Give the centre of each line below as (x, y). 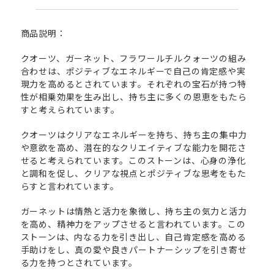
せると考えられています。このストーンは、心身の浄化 (133, 160)
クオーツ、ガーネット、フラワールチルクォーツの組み (133, 58)
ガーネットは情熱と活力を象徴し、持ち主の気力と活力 (134, 211)
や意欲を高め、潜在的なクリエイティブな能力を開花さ (133, 147)
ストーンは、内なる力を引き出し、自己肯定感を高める (133, 236)
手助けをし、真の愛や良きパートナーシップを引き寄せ (134, 249)
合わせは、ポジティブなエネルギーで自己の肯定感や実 (133, 71)
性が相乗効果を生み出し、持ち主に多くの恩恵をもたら (134, 96)
